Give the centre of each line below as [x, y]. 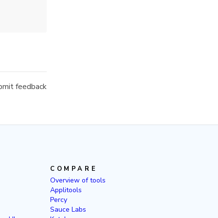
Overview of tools [78, 180]
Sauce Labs [68, 209]
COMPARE [74, 169]
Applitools [66, 190]
